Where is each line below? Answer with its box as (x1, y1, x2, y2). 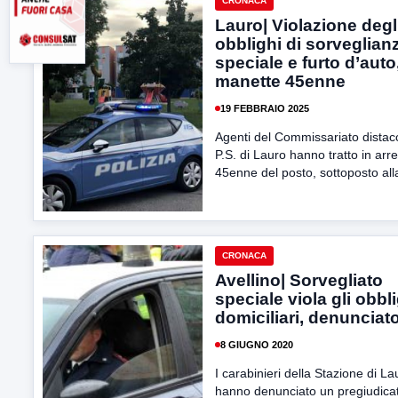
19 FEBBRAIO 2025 (220, 102, 309, 114)
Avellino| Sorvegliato (215, 271, 383, 290)
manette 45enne (215, 72, 346, 91)
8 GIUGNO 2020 (220, 338, 293, 350)
